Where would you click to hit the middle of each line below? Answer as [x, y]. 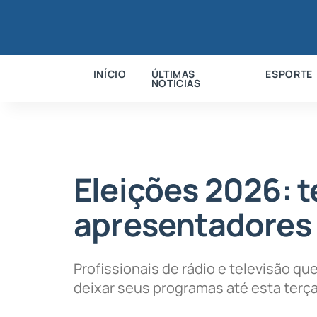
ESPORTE [289, 74]
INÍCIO [110, 74]
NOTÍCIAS [176, 83]
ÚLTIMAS [173, 74]
